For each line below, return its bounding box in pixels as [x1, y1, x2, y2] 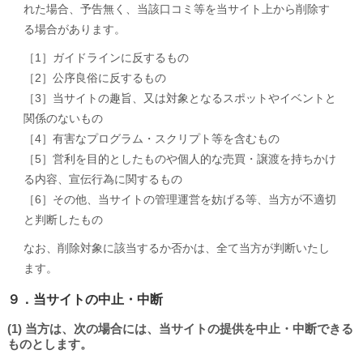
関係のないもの [23, 112, 103, 125]
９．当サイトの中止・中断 [6, 293, 163, 306]
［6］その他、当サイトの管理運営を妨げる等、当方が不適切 [23, 193, 336, 206]
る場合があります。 [23, 23, 126, 36]
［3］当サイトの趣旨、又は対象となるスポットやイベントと [23, 92, 336, 105]
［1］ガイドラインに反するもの [23, 51, 189, 64]
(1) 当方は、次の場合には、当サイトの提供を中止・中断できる [6, 322, 353, 335]
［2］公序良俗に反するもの [23, 71, 166, 84]
